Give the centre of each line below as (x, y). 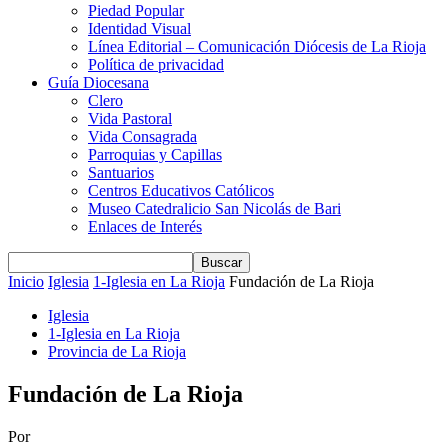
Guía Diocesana (98, 82)
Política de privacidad (156, 64)
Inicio (26, 281)
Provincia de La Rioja (117, 351)
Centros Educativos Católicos (181, 190)
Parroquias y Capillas (155, 154)
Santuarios (121, 172)
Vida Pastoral (130, 118)
